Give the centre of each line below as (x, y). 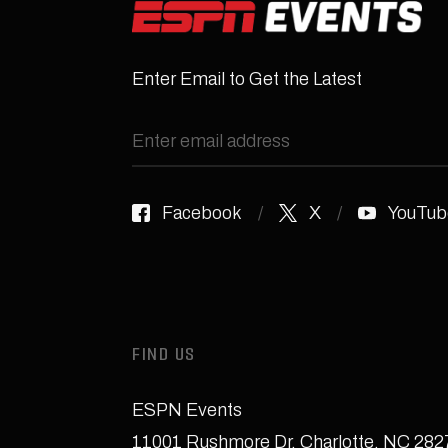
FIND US (164, 356)
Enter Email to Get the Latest (247, 79)
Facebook (202, 213)
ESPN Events (187, 410)
